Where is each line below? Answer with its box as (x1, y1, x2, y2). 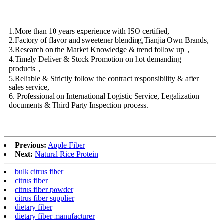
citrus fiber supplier (15, 193, 74, 202)
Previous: (15, 140, 46, 149)
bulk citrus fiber (15, 167, 63, 176)
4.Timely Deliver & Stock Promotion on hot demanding (9, 55, 181, 63)
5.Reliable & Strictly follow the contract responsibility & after (9, 74, 199, 82)
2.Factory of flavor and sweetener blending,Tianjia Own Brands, (9, 35, 209, 44)
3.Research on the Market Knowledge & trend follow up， (9, 45, 192, 54)
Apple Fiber (48, 140, 85, 149)
